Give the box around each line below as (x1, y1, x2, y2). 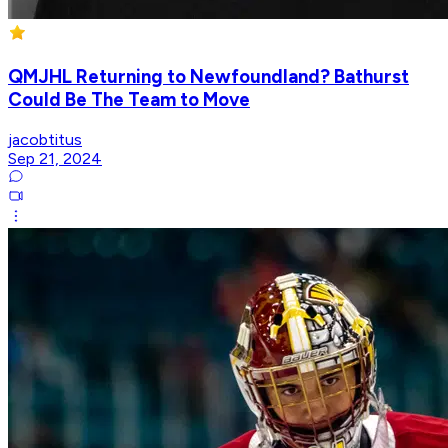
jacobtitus (8, 129, 82, 149)
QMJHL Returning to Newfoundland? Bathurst (8, 65, 409, 89)
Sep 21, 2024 (8, 148, 102, 168)
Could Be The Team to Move (8, 88, 250, 112)
